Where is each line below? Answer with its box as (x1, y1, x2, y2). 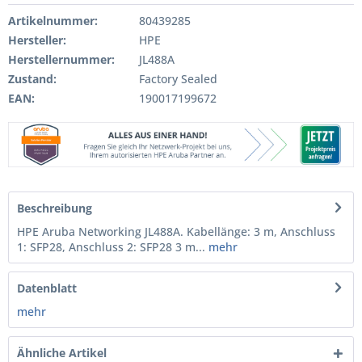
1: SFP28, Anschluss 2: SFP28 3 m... (17, 238, 205, 255)
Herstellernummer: (8, 52, 115, 67)
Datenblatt (17, 280, 77, 296)
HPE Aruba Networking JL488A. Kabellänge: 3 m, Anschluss (17, 223, 335, 239)
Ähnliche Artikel (17, 344, 107, 360)
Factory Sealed (135, 71, 217, 86)
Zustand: (8, 71, 57, 86)
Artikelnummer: (8, 13, 98, 28)
